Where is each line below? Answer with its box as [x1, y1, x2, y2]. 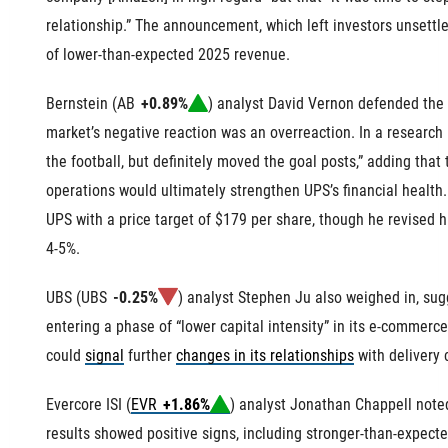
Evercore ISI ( [46, 394, 132, 414]
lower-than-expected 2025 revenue [63, 44, 287, 64]
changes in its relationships [176, 345, 355, 365]
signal [85, 345, 125, 365]
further [124, 345, 177, 365]
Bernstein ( [46, 93, 118, 113]
